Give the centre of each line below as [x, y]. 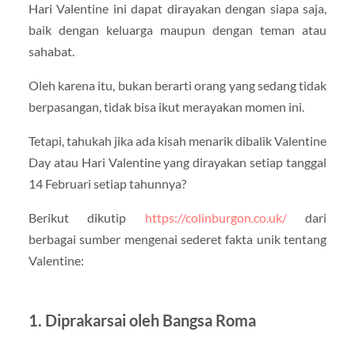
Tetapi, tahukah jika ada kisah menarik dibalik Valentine [177, 141]
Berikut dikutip [86, 218]
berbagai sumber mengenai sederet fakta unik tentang [177, 239]
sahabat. [51, 51]
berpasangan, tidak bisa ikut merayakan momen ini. [166, 106]
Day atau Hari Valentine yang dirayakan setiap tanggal [177, 162]
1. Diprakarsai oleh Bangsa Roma [142, 321]
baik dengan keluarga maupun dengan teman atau [177, 29]
